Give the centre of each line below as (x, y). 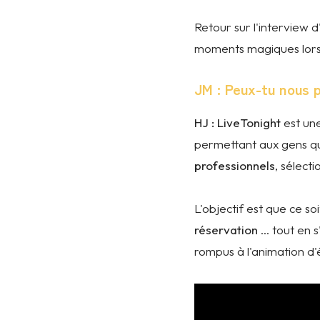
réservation (226, 230)
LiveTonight (249, 122)
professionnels (235, 165)
